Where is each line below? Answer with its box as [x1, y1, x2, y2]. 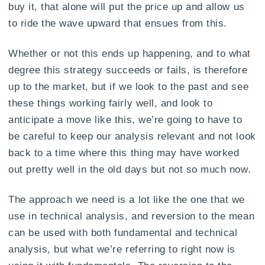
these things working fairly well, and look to [8, 97, 213, 108]
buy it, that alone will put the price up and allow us [8, 1, 245, 12]
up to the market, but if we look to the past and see [8, 80, 249, 92]
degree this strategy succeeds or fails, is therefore [8, 64, 248, 75]
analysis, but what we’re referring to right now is [8, 243, 235, 254]
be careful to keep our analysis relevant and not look [8, 130, 256, 141]
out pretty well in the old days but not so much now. [8, 163, 251, 174]
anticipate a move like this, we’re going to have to [8, 114, 243, 125]
